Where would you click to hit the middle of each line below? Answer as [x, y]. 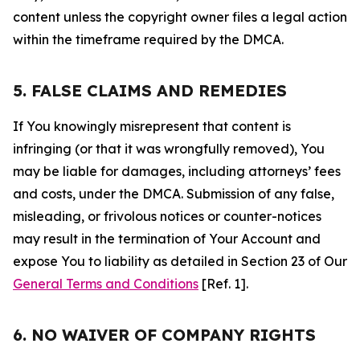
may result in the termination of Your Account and [167, 239]
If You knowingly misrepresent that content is [152, 126]
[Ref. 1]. [223, 284]
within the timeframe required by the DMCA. [148, 39]
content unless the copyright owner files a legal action [180, 17]
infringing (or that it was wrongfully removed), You [169, 149]
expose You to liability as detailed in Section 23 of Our [180, 261]
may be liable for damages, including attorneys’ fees [177, 171]
